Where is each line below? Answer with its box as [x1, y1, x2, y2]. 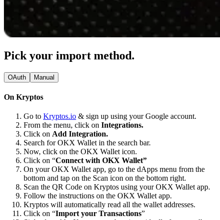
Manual [34, 73, 55, 81]
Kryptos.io [43, 112, 76, 121]
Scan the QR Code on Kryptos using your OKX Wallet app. [24, 183, 212, 192]
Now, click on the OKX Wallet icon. [24, 147, 137, 156]
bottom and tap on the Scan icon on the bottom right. [24, 174, 186, 183]
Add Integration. [52, 130, 108, 138]
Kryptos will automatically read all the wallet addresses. [24, 200, 195, 209]
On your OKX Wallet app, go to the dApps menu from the [24, 165, 205, 174]
